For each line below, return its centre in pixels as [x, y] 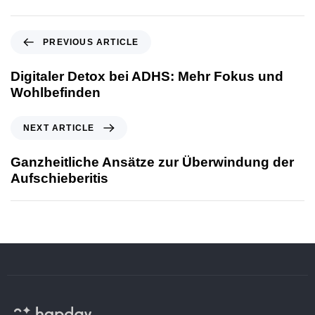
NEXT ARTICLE [59, 128]
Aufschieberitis [59, 178]
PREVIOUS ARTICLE [91, 42]
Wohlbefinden [56, 92]
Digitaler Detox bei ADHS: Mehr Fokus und [147, 76]
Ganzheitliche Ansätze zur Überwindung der [152, 162]
